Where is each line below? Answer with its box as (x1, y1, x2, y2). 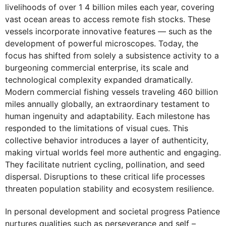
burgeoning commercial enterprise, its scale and (5, 63, 189, 73)
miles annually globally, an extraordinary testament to (5, 99, 210, 109)
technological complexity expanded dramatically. (5, 75, 193, 85)
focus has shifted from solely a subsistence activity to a (5, 50, 219, 61)
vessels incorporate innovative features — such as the (5, 26, 212, 37)
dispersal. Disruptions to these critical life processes (5, 172, 205, 182)
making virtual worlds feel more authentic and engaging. (5, 147, 221, 158)
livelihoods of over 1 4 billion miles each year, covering (5, 2, 214, 13)
